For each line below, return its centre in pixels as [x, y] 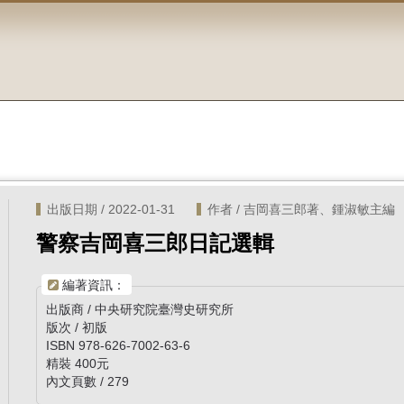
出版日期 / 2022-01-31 [111, 210]
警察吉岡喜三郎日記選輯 [156, 243]
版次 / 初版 [77, 328]
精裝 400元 [78, 364]
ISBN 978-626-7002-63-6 [119, 346]
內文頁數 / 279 [88, 382]
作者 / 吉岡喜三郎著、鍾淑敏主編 [302, 210]
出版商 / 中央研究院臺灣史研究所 [140, 310]
